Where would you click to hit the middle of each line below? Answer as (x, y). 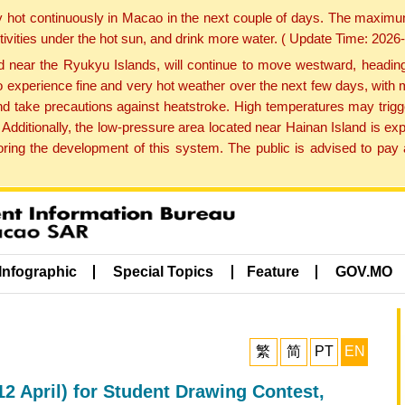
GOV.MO (364, 272)
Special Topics (164, 272)
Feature (273, 272)
